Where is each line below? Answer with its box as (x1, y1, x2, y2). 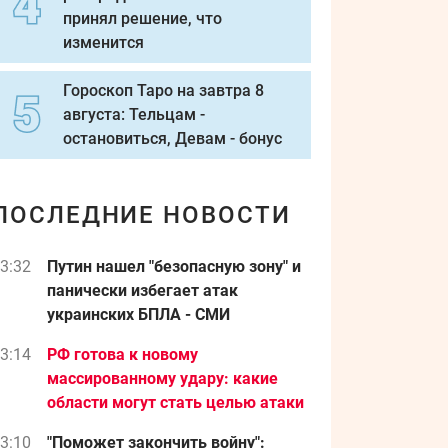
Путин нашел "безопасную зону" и (47, 257, 301, 276)
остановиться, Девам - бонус (63, 129, 282, 148)
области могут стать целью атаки (47, 393, 304, 412)
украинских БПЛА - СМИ (47, 305, 230, 324)
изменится (63, 33, 144, 52)
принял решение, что (63, 9, 222, 28)
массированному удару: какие (47, 369, 278, 388)
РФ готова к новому (47, 345, 198, 364)
